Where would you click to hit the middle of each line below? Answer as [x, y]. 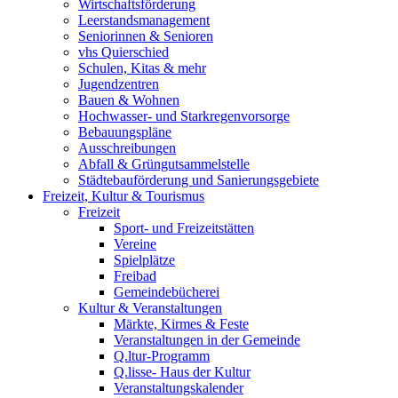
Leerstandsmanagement [144, 20]
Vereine [135, 244]
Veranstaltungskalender [179, 388]
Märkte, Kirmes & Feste [181, 324]
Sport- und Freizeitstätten [184, 228]
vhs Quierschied [123, 52]
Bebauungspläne [125, 132]
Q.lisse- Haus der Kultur [182, 372]
